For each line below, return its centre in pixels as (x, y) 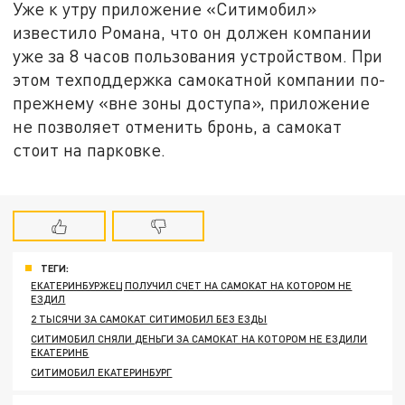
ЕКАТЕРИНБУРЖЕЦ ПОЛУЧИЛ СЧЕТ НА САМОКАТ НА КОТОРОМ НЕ (192, 285)
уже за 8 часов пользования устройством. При (198, 56)
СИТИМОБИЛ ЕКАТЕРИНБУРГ (102, 372)
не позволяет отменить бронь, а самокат (178, 127)
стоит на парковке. (89, 150)
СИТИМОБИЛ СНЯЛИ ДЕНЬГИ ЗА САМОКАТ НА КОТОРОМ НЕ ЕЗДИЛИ (199, 338)
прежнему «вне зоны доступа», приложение (192, 103)
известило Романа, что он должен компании (193, 33)
